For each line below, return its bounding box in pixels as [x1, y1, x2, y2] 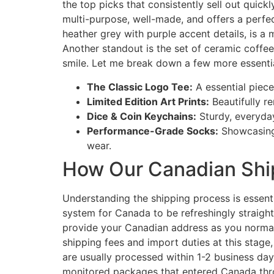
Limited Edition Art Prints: [87, 95, 209, 108]
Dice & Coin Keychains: [87, 109, 196, 122]
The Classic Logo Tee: [87, 80, 193, 93]
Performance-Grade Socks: [87, 124, 218, 137]
